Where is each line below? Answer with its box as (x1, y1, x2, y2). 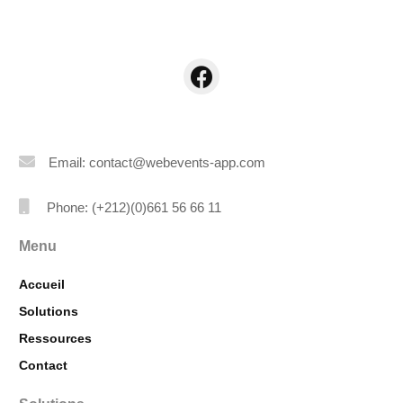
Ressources (19, 331, 93, 346)
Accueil (19, 277, 66, 292)
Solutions (19, 304, 79, 319)
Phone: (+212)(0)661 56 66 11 (47, 199, 222, 215)
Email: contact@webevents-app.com (49, 154, 266, 170)
